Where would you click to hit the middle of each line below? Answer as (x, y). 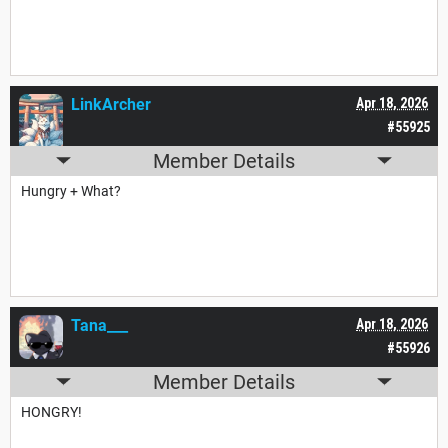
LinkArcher (111, 104)
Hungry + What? (71, 190)
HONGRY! (51, 411)
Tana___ (99, 325)
